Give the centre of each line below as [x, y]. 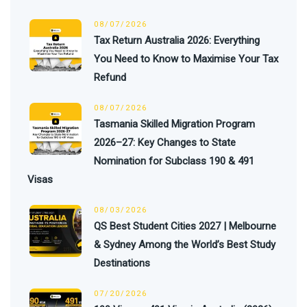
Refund [110, 77]
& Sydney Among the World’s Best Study [185, 244]
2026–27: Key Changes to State [165, 142]
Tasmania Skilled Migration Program [174, 124]
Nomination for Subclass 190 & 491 [174, 161]
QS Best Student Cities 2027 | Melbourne [185, 226]
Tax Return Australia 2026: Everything [177, 40]
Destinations [122, 263]
